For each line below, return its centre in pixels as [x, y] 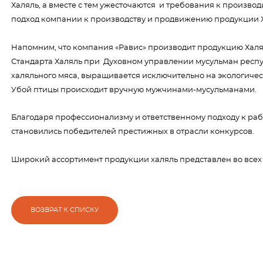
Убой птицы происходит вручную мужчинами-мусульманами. [134, 90]
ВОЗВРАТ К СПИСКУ [65, 210]
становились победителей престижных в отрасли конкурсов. [134, 132]
